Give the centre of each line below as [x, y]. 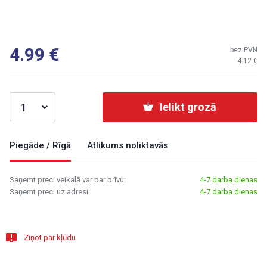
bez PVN [244, 50]
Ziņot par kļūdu [50, 237]
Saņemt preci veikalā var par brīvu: [68, 180]
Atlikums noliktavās [128, 145]
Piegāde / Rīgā [40, 145]
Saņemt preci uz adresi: [50, 192]
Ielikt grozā [188, 107]
